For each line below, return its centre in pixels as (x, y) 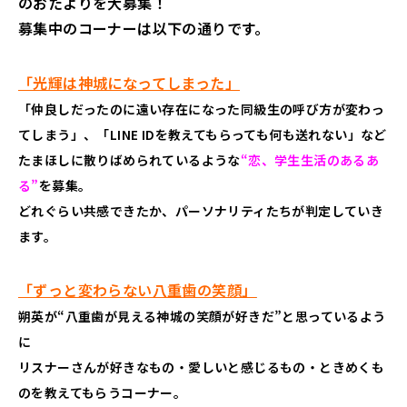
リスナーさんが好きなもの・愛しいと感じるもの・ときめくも (202, 367)
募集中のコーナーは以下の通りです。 (144, 29)
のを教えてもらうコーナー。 (103, 393)
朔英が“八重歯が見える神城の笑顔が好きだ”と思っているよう (202, 317)
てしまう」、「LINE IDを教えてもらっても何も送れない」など (203, 135)
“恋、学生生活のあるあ (310, 160)
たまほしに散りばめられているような (129, 160)
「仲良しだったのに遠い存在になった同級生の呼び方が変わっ (202, 109)
